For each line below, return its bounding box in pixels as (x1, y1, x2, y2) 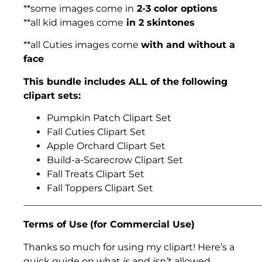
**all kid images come (23, 16, 123, 28)
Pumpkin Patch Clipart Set (47, 112, 171, 124)
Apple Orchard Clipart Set (47, 140, 166, 152)
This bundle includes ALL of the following (23, 75, 227, 87)
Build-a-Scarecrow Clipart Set (47, 154, 183, 166)
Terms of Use (23, 219, 88, 230)
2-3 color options (134, 2, 218, 14)
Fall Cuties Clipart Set (47, 126, 146, 138)
